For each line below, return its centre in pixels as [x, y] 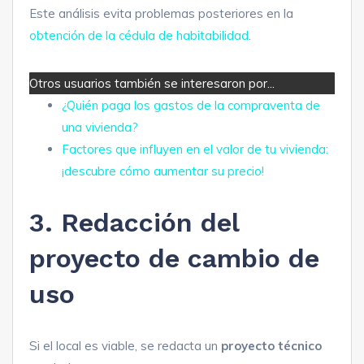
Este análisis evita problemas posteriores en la [161, 13]
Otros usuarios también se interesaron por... [152, 83]
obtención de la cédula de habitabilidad [139, 35]
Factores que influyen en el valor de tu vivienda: [195, 149]
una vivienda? [100, 127]
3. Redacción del [134, 222]
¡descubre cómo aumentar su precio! [163, 171]
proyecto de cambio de [174, 258]
